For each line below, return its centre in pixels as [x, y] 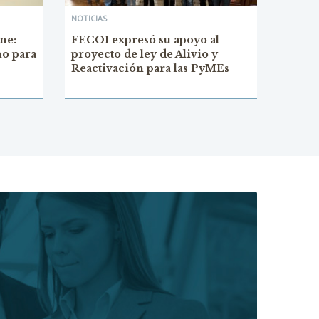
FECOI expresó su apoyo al [145, 40]
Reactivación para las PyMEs [150, 69]
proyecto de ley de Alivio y [145, 54]
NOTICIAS [89, 19]
